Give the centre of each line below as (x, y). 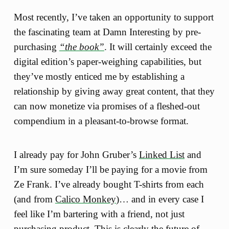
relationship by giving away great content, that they (114, 91)
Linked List (162, 155)
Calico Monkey (85, 199)
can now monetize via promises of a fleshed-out (107, 106)
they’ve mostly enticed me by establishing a (99, 76)
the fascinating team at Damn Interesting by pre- (107, 32)
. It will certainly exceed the (158, 47)
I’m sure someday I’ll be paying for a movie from (110, 170)
